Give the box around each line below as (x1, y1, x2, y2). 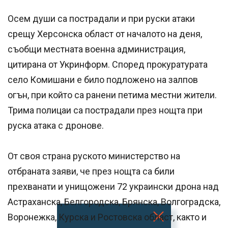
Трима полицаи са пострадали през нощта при (8, 105, 203, 116)
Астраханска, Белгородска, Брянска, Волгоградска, (8, 196, 220, 208)
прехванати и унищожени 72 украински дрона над (8, 181, 219, 192)
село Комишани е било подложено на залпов (8, 74, 198, 85)
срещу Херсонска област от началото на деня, (8, 28, 202, 40)
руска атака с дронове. (8, 120, 104, 131)
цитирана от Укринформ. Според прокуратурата (8, 59, 208, 70)
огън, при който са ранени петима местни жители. (8, 90, 217, 101)
